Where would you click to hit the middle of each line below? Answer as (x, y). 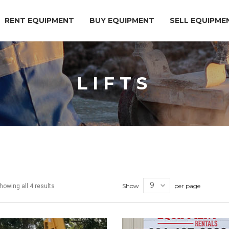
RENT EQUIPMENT (39, 20)
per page (187, 186)
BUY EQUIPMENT (122, 20)
